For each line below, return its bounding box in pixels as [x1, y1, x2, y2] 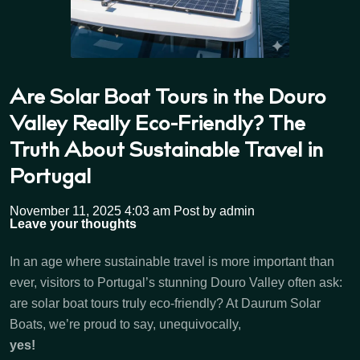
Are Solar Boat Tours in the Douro [10, 86, 326, 113]
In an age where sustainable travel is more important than [10, 255, 334, 269]
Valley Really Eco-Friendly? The [10, 112, 305, 140]
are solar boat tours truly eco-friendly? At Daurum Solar [10, 297, 321, 311]
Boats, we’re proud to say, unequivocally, [10, 317, 241, 332]
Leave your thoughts [10, 217, 137, 231]
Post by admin [174, 204, 255, 219]
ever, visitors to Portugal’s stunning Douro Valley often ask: [10, 276, 342, 290]
